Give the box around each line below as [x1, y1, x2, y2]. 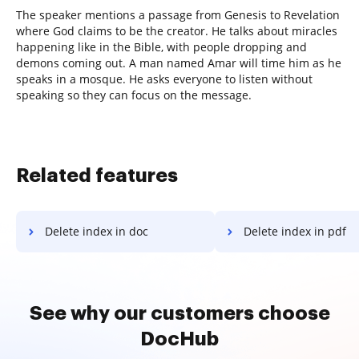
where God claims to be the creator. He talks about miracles [16, 22, 337, 38]
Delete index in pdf [244, 223, 346, 239]
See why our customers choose [29, 303, 330, 323]
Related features [16, 165, 178, 185]
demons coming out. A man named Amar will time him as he [16, 54, 341, 71]
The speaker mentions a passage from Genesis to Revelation [16, 6, 340, 22]
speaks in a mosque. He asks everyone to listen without [16, 71, 313, 87]
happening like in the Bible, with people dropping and [16, 38, 307, 54]
